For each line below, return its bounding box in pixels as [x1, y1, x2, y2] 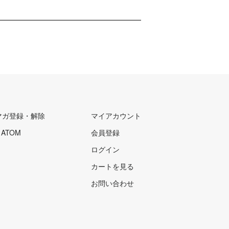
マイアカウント [91, 110, 141, 121]
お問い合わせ [91, 177, 134, 188]
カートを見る [91, 161, 134, 171]
